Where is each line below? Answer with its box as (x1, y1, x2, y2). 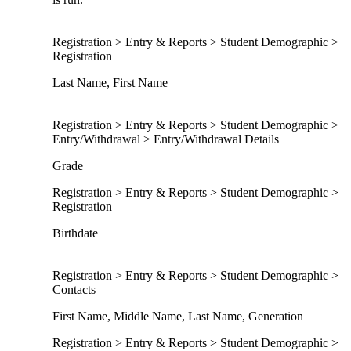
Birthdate (52, 226, 98, 240)
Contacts (52, 282, 96, 296)
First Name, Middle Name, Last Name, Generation (52, 309, 303, 323)
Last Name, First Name (52, 75, 168, 89)
